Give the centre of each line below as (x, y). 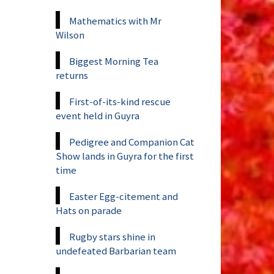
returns (72, 75)
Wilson (70, 35)
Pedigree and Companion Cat (132, 142)
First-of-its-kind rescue (120, 101)
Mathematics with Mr (115, 20)
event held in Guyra (98, 115)
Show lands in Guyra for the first (125, 156)
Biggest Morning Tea (114, 61)
